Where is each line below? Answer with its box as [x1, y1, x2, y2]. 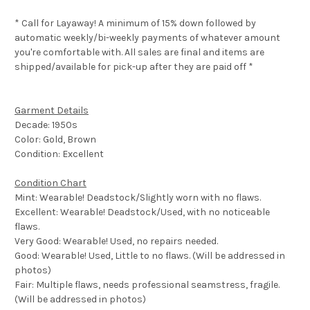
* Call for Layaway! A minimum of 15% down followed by [15, 17, 256, 30]
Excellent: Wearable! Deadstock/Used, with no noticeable [15, 206, 270, 219]
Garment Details [15, 104, 89, 117]
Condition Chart [15, 177, 86, 190]
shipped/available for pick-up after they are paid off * [15, 61, 253, 73]
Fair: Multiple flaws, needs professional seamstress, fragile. [15, 279, 280, 291]
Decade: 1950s [15, 119, 77, 131]
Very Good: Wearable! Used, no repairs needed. [15, 235, 218, 248]
